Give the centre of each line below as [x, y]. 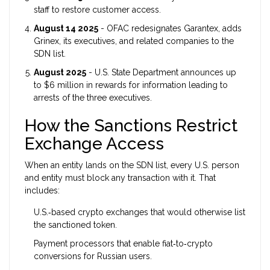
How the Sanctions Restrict [131, 126]
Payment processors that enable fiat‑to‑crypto [123, 244]
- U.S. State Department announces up [161, 73]
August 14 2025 [66, 29]
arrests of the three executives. [93, 98]
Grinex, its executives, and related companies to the [134, 41]
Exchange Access [94, 144]
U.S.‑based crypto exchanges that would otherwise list [140, 212]
